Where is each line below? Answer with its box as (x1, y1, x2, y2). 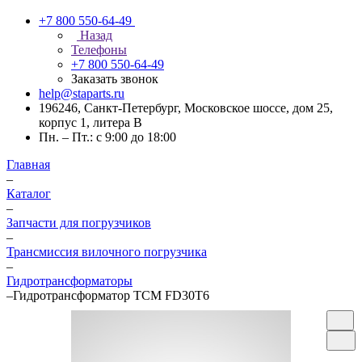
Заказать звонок (71, 72, 158, 86)
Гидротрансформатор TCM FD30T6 (13, 288, 209, 302)
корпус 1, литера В (39, 116, 142, 129)
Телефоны (71, 43, 127, 57)
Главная (6, 158, 50, 171)
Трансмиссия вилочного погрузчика (6, 245, 207, 259)
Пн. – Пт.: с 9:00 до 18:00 (39, 130, 176, 144)
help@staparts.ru (39, 86, 124, 100)
